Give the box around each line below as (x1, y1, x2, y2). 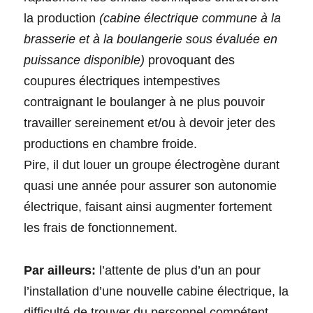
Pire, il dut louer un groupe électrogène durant (24, 158, 280, 173)
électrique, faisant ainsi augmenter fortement (24, 200, 272, 214)
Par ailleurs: (24, 263, 96, 278)
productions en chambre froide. (24, 137, 198, 152)
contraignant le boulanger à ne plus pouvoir (24, 95, 265, 110)
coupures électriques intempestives (24, 74, 221, 89)
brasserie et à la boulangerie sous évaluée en (24, 32, 278, 47)
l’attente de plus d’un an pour (96, 263, 261, 278)
